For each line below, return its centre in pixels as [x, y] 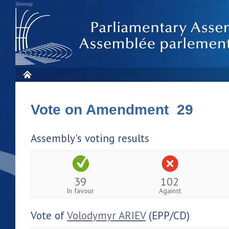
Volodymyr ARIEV [106, 215]
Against [170, 190]
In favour [81, 190]
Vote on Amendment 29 [112, 110]
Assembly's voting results [90, 138]
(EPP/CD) [168, 215]
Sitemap [24, 4]
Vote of [49, 215]
